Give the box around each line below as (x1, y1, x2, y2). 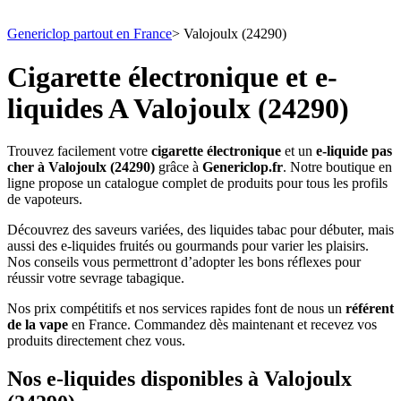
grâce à (155, 159, 202, 175)
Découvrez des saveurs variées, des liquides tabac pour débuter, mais (7, 222, 394, 237)
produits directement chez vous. (7, 333, 185, 348)
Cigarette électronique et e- (7, 60, 337, 93)
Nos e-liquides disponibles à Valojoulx (7, 366, 352, 390)
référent (346, 301, 394, 316)
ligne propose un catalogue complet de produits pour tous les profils (7, 175, 388, 191)
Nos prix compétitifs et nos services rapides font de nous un (7, 301, 346, 316)
